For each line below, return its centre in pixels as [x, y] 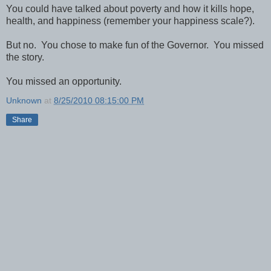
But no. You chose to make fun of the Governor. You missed [135, 45]
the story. [25, 57]
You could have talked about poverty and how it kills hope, [130, 8]
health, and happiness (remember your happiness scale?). [130, 21]
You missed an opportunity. [64, 81]
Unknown [24, 100]
